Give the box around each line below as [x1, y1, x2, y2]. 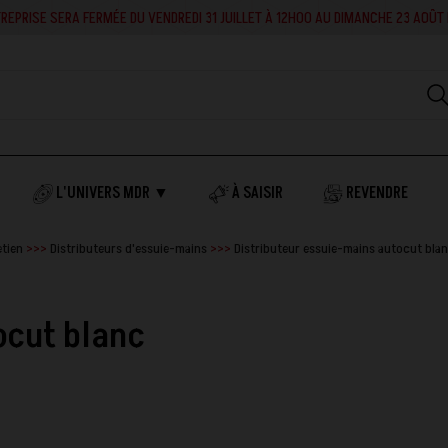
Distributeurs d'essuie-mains [50, 239, 207, 258]
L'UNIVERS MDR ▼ [53, 181, 169, 204]
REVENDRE [343, 181, 408, 204]
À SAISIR [229, 181, 283, 204]
